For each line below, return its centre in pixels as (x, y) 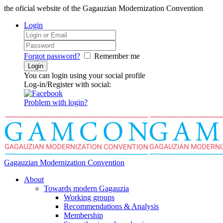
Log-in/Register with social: (67, 84)
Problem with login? (56, 102)
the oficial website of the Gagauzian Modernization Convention (104, 8)
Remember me (117, 56)
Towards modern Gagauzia (86, 188)
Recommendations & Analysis (111, 206)
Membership (83, 215)
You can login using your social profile (85, 75)
